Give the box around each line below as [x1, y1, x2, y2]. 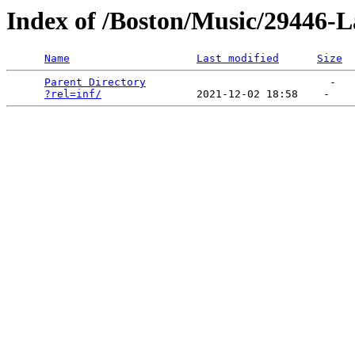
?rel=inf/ [44, 88, 101, 101]
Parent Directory [44, 76, 146, 89]
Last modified [197, 52, 279, 65]
